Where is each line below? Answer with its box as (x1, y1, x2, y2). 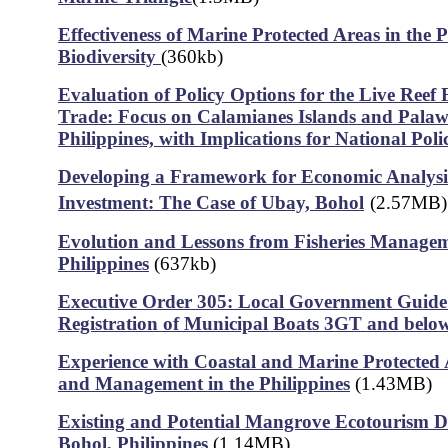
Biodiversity (58, 46, 161, 67)
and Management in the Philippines (58, 373, 350, 394)
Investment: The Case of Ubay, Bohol (58, 192, 364, 213)
